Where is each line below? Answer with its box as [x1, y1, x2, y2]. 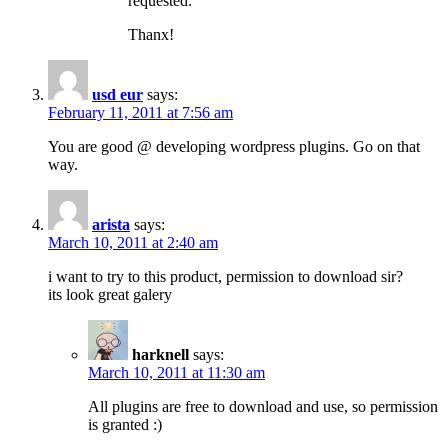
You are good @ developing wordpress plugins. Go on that [48, 138, 420, 155]
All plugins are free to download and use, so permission [88, 398, 438, 415]
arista [92, 216, 130, 233]
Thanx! [128, 26, 174, 43]
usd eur [92, 86, 143, 103]
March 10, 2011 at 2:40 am [48, 234, 218, 251]
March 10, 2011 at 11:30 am [88, 364, 265, 381]
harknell [132, 346, 189, 363]
